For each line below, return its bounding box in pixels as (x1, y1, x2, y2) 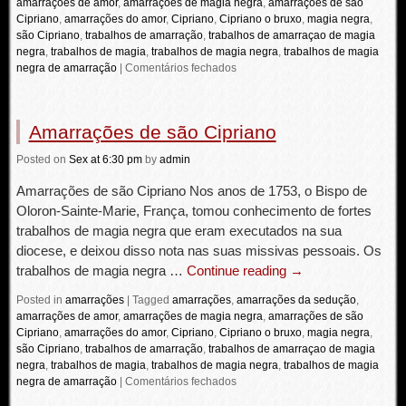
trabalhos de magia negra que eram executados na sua (15, 223, 342, 238)
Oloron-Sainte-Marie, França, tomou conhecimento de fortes (15, 203, 372, 218)
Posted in (15, 294, 63, 306)
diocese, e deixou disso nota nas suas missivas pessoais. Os (15, 243, 382, 258)
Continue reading (186, 263, 290, 278)
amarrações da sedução (236, 294, 356, 306)
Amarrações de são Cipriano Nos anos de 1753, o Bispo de (15, 183, 367, 198)
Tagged (131, 294, 169, 306)
